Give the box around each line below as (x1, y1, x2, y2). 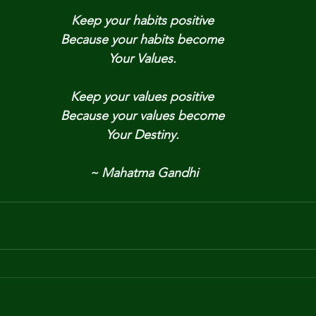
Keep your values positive (71, 89, 214, 104)
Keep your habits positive (71, 13, 214, 28)
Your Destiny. (105, 127, 179, 142)
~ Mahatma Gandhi (90, 165, 198, 181)
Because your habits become (61, 32, 224, 47)
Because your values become (60, 108, 224, 123)
